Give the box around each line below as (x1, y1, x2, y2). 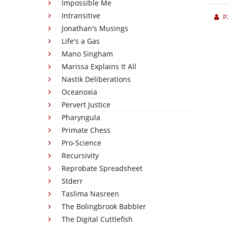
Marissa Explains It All (62, 62, 136, 71)
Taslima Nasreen (62, 189, 119, 198)
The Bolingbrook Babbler (62, 202, 146, 211)
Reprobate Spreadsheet (62, 163, 142, 173)
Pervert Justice (62, 100, 110, 109)
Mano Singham (62, 49, 113, 59)
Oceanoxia (62, 87, 97, 97)
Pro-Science (62, 138, 101, 148)
